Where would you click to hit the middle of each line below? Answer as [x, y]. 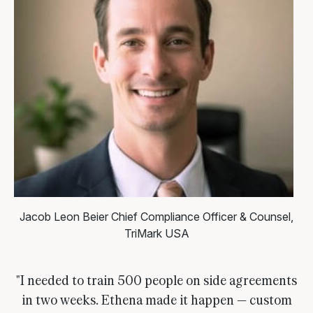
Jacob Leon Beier [64, 217]
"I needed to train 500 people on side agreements [156, 280]
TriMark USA [156, 234]
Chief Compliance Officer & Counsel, [202, 217]
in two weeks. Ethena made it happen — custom [156, 299]
